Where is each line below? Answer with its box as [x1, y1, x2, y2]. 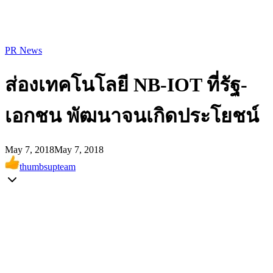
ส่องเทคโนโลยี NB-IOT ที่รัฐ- [5, 74, 247, 96]
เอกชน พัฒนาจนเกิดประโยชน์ [5, 105, 259, 127]
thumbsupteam [19, 161, 76, 172]
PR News [5, 44, 42, 55]
